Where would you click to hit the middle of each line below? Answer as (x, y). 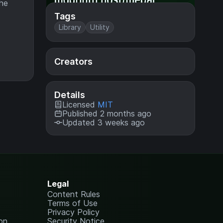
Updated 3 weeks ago (104, 122)
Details (70, 95)
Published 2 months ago (107, 113)
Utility (100, 27)
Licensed (80, 105)
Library (70, 27)
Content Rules (74, 194)
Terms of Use (73, 203)
